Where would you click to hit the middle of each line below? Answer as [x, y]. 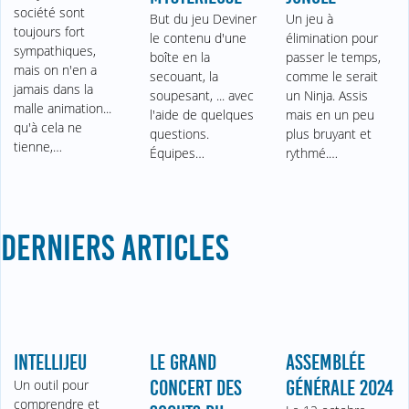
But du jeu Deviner [204, 18]
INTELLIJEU [51, 362]
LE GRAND [184, 362]
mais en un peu [330, 114]
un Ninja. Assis [326, 95]
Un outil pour [52, 384]
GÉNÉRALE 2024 [339, 388]
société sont [50, 12]
